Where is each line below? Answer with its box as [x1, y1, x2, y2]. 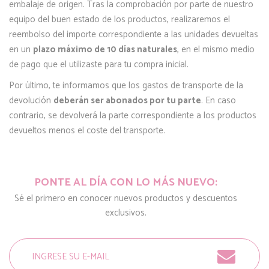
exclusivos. [104, 205, 147, 220]
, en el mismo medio [177, 42, 255, 57]
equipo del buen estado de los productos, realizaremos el [9, 12, 230, 27]
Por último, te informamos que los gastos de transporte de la [9, 78, 243, 93]
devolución [9, 93, 53, 108]
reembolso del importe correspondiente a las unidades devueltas [9, 27, 258, 42]
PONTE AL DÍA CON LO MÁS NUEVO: [34, 174, 217, 192]
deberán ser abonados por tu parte [53, 93, 201, 108]
